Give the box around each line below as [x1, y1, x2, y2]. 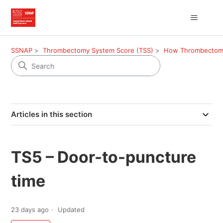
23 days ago [11, 206, 49, 214]
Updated [58, 206, 85, 214]
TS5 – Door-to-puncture [11, 147, 197, 167]
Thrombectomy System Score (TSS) [43, 46, 154, 54]
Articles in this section [11, 110, 93, 119]
